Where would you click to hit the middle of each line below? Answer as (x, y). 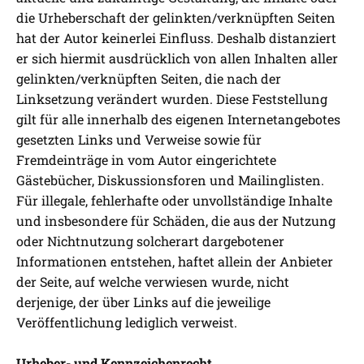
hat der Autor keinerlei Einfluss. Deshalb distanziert (176, 38)
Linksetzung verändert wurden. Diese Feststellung (172, 99)
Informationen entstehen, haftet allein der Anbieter (175, 262)
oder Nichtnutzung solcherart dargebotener (150, 241)
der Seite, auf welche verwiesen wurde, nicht (153, 282)
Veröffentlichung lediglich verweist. (127, 323)
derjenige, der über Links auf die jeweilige (143, 302)
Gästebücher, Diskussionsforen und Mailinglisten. (170, 180)
